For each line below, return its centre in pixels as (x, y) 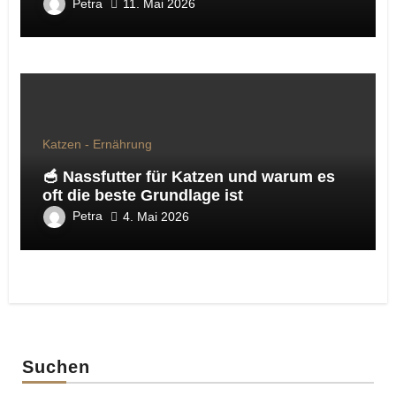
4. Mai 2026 (156, 216)
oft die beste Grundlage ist (142, 196)
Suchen (56, 366)
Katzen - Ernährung (97, 145)
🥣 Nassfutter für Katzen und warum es (188, 177)
